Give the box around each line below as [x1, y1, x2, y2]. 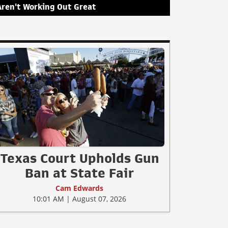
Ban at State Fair [24, 166, 134, 180]
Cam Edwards [55, 183, 103, 193]
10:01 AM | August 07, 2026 [33, 193, 126, 204]
